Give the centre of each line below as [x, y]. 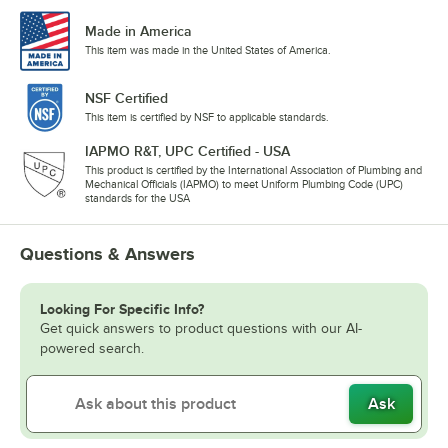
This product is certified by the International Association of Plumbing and [253, 170]
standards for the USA [137, 198]
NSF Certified [126, 98]
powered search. [92, 349]
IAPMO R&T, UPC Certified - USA [187, 151]
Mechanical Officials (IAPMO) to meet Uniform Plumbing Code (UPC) [244, 184]
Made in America [138, 31]
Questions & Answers [107, 254]
